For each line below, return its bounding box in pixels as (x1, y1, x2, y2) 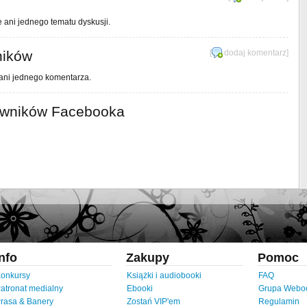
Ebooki (127, 284, 153, 293)
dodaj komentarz (224, 48, 286, 58)
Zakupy (126, 251, 169, 265)
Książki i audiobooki (127, 271, 201, 280)
